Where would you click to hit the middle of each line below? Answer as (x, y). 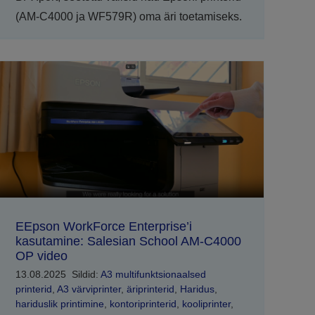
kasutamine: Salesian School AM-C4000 (128, 241)
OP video (41, 256)
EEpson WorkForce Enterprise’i (103, 226)
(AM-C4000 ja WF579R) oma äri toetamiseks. (128, 16)
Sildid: (86, 274)
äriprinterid (150, 289)
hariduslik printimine (59, 303)
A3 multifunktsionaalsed (153, 274)
